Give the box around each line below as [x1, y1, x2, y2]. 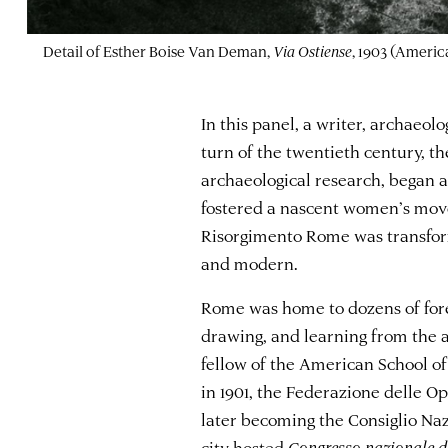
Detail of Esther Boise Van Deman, [43, 41, 273, 61]
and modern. [201, 251, 299, 274]
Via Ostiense [273, 41, 352, 61]
